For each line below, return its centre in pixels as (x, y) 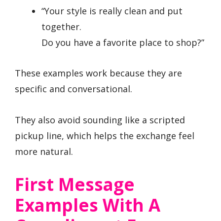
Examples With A (88, 205)
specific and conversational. (74, 89)
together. (61, 26)
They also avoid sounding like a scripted (100, 120)
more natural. (44, 151)
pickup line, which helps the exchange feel (105, 135)
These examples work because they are (98, 73)
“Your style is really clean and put (112, 11)
